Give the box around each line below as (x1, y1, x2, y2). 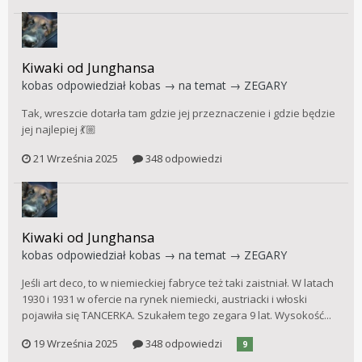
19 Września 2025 (33, 336, 118, 351)
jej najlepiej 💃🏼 (22, 122, 96, 137)
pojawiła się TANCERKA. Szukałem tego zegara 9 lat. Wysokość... (22, 307, 331, 322)
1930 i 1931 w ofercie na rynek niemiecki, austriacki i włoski (22, 291, 307, 306)
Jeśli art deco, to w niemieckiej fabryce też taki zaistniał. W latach (22, 275, 334, 290)
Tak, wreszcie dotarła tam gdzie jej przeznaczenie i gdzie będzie (22, 106, 335, 121)
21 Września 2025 (33, 150, 118, 166)
